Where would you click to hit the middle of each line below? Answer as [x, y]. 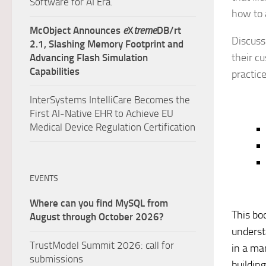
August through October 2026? [98, 217]
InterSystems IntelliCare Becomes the [110, 100]
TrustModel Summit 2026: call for [102, 245]
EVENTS [44, 178]
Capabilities [55, 71]
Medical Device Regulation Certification [113, 127]
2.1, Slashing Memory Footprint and [107, 44]
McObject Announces [76, 30]
